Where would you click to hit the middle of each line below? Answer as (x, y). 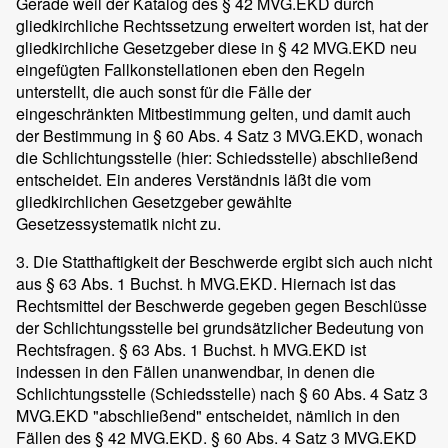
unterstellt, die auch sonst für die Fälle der (163, 91)
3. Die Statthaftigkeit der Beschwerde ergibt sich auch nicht (224, 261)
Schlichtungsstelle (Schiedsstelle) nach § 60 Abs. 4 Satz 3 (222, 393)
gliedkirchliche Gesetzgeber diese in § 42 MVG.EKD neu (216, 47)
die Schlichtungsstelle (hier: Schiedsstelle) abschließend (217, 157)
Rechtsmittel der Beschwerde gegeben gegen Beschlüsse (221, 305)
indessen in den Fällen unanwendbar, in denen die (195, 371)
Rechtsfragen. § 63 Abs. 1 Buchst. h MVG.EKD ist (191, 349)
